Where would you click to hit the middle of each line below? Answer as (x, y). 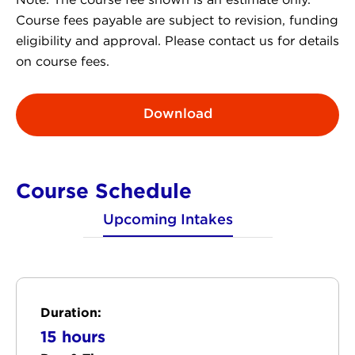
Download (177, 114)
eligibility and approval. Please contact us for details (177, 41)
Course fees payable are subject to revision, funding (177, 21)
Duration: (71, 312)
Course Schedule (104, 190)
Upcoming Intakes (168, 220)
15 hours (73, 336)
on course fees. (63, 62)
